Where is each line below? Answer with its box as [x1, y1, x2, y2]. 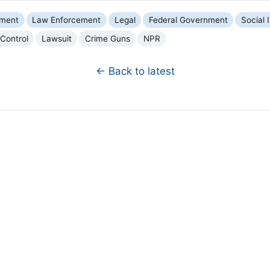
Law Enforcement [32, 14, 101, 25]
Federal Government [148, 14, 228, 25]
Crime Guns [84, 33, 130, 43]
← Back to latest [95, 65, 175, 78]
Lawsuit [41, 33, 72, 43]
